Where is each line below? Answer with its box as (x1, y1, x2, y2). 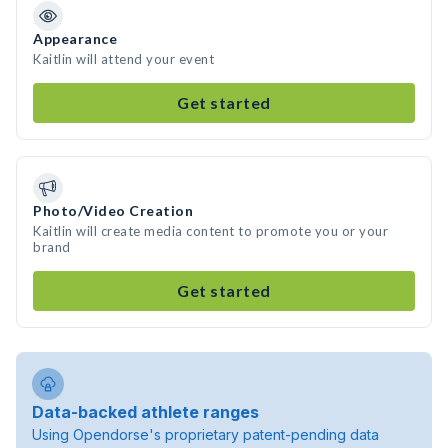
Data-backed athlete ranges (32, 402, 259, 422)
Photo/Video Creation (33, 202, 193, 219)
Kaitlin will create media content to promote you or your (33, 223, 388, 239)
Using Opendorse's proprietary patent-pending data (32, 426, 379, 443)
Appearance (33, 30, 117, 47)
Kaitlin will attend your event (33, 51, 214, 67)
